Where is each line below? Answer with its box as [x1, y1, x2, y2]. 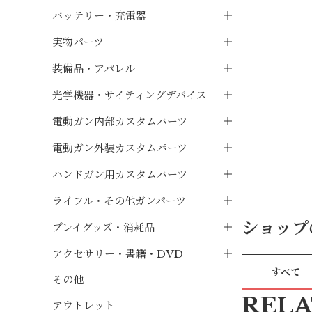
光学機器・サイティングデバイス [52, 88, 208, 102]
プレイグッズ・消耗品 [52, 220, 155, 234]
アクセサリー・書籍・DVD [52, 247, 184, 260]
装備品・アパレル [52, 61, 136, 75]
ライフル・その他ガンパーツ [52, 194, 187, 208]
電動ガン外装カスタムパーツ [52, 141, 188, 155]
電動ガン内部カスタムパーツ [52, 114, 188, 128]
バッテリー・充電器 [52, 8, 147, 22]
